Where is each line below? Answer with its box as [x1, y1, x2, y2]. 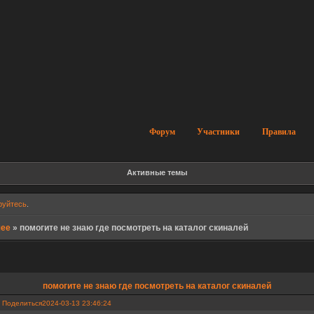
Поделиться [2, 299, 43, 308]
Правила [261, 127, 296, 137]
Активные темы [127, 168, 187, 177]
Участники [197, 127, 240, 137]
